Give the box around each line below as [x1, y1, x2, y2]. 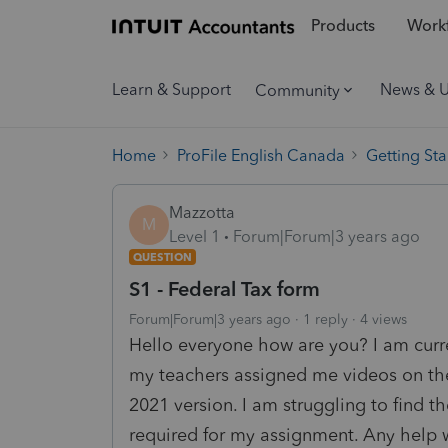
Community [255, 80, 340, 100]
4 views [360, 310, 407, 328]
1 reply [303, 310, 348, 328]
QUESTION [133, 249, 192, 264]
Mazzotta [169, 202, 235, 222]
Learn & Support [112, 80, 231, 99]
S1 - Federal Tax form [129, 276, 320, 301]
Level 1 [169, 226, 220, 246]
